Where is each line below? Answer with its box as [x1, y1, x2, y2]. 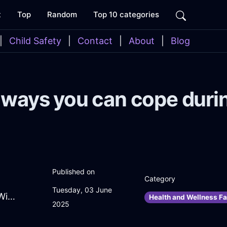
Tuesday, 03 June [52, 185, 112, 195]
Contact [78, 35, 112, 46]
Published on [52, 167, 95, 176]
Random [47, 10, 77, 19]
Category [144, 174, 176, 183]
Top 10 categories [93, 10, 159, 19]
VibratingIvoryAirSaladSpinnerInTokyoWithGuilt [8, 191, 15, 202]
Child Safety [9, 35, 61, 46]
